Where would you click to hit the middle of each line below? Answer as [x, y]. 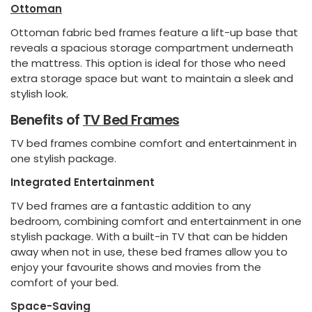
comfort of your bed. [64, 282]
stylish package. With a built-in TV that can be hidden [149, 236]
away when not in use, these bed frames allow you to [149, 251]
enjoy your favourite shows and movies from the [136, 267]
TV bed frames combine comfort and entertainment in [154, 143]
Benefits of [47, 120]
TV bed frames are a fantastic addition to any [131, 205]
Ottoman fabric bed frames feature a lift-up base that [154, 32]
